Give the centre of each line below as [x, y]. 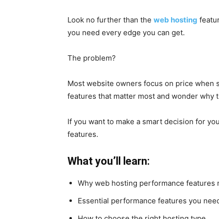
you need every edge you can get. [126, 33]
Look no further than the [110, 20]
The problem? [92, 58]
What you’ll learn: [109, 161]
